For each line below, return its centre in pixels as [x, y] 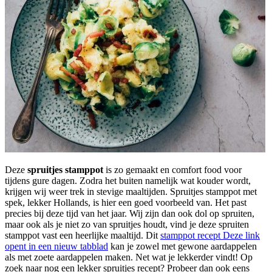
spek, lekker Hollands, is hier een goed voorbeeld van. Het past [126, 202]
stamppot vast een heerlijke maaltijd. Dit [83, 235]
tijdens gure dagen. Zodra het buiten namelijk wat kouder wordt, [128, 180]
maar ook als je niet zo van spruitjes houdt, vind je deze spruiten [127, 224]
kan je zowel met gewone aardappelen [182, 246]
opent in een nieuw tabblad [56, 246]
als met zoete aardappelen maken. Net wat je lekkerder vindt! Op [129, 257]
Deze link [241, 235]
